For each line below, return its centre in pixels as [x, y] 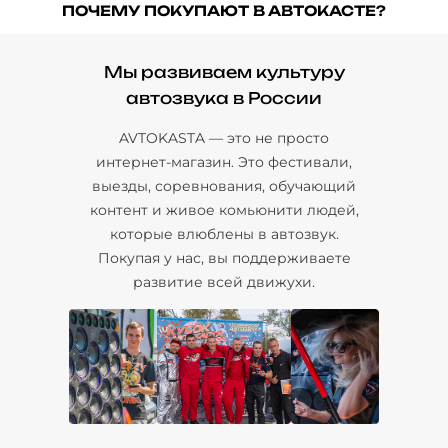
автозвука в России [224, 97]
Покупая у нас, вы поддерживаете [224, 257]
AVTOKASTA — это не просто [224, 137]
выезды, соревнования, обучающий [224, 185]
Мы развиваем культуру [224, 71]
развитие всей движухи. [224, 281]
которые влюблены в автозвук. [224, 233]
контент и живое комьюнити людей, [224, 209]
